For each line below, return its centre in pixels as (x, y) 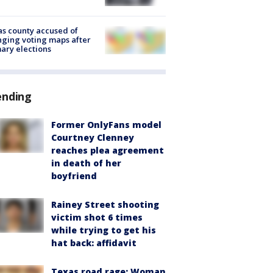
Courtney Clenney (93, 138)
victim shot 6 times (97, 218)
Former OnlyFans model (106, 125)
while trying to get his (104, 230)
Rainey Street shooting (105, 205)
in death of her (86, 163)
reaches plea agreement (108, 151)
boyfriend (74, 176)
